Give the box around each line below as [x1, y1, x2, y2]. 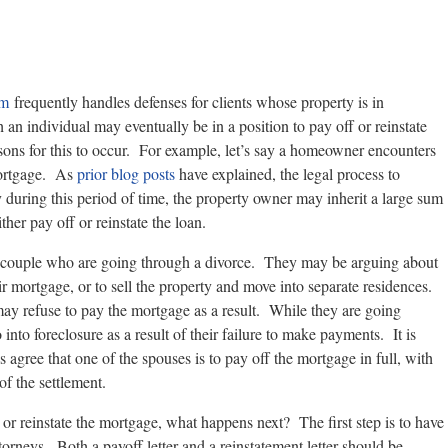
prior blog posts [77, 162, 175, 184]
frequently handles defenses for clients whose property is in [9, 90, 384, 112]
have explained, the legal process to [175, 162, 400, 184]
